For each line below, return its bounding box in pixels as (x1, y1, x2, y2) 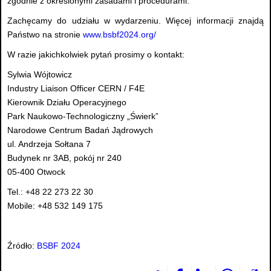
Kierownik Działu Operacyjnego (7, 97, 126, 108)
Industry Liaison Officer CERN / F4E (7, 83, 145, 94)
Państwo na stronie (7, 30, 83, 40)
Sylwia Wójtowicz (7, 70, 72, 80)
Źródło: (7, 241, 37, 251)
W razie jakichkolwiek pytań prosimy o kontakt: (7, 50, 184, 60)
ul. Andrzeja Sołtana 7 (7, 139, 91, 149)
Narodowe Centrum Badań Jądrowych (7, 125, 153, 135)
